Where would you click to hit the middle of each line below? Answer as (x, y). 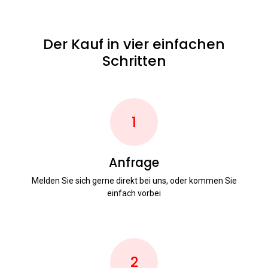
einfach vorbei (134, 194)
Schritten (134, 61)
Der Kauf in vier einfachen (134, 44)
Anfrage (134, 163)
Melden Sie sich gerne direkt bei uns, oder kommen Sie (134, 181)
